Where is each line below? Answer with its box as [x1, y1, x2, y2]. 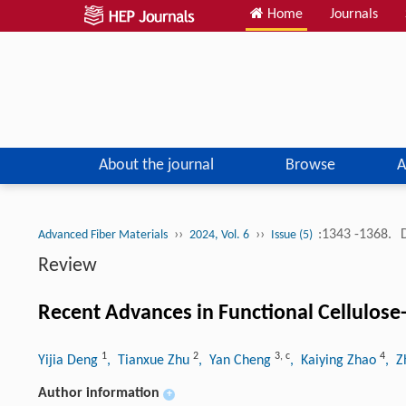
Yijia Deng [38, 353, 101, 368]
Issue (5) [271, 227, 315, 242]
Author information [38, 385, 159, 401]
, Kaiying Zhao [290, 353, 380, 368]
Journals [330, 7, 378, 22]
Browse [285, 156, 335, 174]
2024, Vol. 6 [189, 227, 249, 242]
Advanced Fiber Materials [38, 227, 168, 242]
